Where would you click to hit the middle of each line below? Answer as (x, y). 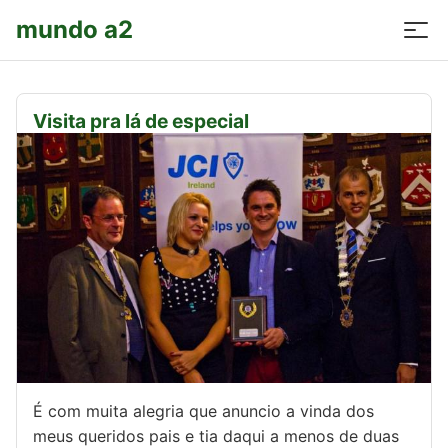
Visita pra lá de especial (141, 121)
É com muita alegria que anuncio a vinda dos (203, 411)
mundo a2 (74, 29)
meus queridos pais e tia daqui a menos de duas (216, 436)
